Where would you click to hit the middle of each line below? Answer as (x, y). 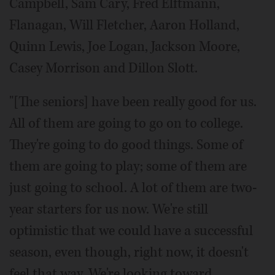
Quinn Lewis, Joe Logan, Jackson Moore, (125, 47)
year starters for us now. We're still (109, 209)
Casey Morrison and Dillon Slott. (103, 68)
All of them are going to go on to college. (126, 123)
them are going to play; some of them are (128, 166)
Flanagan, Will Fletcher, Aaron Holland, (124, 25)
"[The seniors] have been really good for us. (133, 102)
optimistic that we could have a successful (131, 231)
